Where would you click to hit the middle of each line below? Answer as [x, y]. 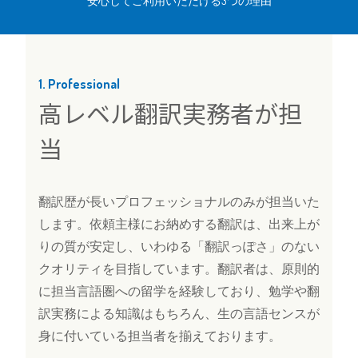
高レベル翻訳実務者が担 [170, 113]
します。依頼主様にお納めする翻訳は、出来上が [179, 225]
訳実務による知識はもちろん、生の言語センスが [179, 314]
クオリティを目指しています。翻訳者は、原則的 [179, 269]
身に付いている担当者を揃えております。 [160, 336]
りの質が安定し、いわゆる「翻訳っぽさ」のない [179, 247]
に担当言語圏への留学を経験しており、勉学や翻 [179, 292]
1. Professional [79, 84]
